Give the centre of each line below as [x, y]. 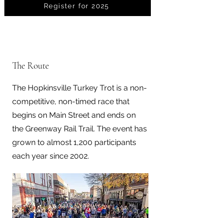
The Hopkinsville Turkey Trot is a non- [80, 88]
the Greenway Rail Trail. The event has [80, 129]
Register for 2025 [77, 6]
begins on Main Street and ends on [74, 115]
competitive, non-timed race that [71, 101]
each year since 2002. [51, 156]
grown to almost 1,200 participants [74, 142]
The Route [31, 65]
